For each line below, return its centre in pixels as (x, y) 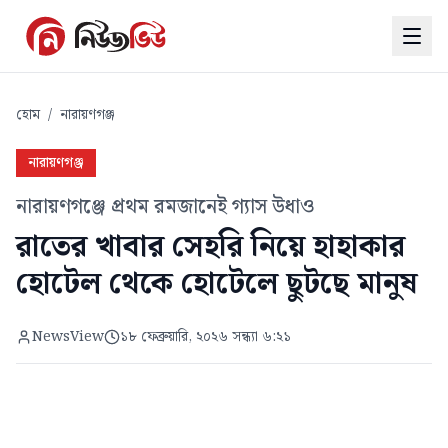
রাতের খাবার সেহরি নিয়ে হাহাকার (210, 247)
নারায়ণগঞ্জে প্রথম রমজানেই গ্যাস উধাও (165, 207)
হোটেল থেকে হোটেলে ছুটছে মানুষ (217, 284)
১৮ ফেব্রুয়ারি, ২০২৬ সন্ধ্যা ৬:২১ (205, 337)
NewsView (68, 337)
